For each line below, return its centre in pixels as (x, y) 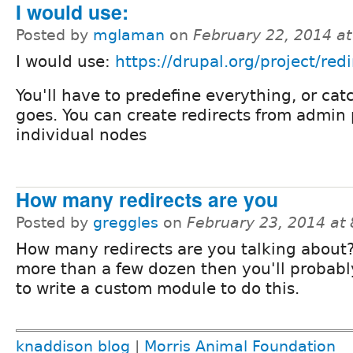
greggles (126, 222)
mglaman (129, 35)
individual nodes (81, 134)
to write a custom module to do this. (158, 288)
